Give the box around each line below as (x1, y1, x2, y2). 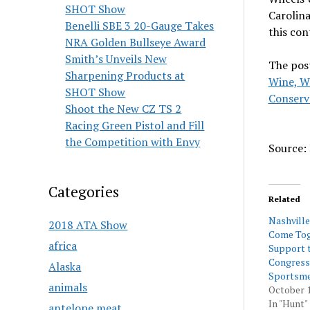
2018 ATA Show (48, 217, 128, 232)
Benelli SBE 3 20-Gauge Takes (65, 18, 215, 33)
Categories (48, 182, 120, 201)
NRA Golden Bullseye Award (65, 35, 206, 50)
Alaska (48, 259, 82, 274)
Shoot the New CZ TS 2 (65, 101, 182, 116)
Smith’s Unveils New (65, 51, 167, 66)
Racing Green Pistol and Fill (65, 118, 205, 133)
